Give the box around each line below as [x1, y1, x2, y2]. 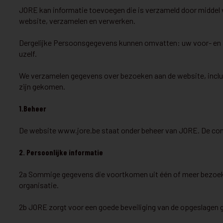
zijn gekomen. [19, 82, 65, 91]
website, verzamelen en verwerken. [19, 16, 135, 25]
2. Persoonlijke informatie [19, 147, 103, 157]
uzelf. [19, 49, 37, 58]
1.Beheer [19, 104, 46, 113]
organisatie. [19, 180, 59, 190]
